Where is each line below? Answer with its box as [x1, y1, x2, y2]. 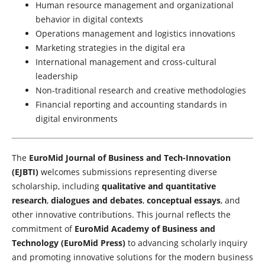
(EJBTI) [11, 166, 41, 178]
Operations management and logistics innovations [35, 28, 235, 39]
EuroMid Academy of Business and [74, 223, 215, 235]
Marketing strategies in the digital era [35, 42, 185, 53]
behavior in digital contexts [35, 14, 143, 25]
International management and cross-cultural [35, 56, 216, 67]
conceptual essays [146, 195, 221, 206]
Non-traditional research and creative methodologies [35, 85, 246, 96]
